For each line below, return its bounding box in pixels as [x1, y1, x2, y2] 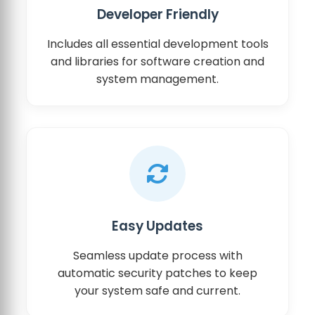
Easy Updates [112, 216, 203, 236]
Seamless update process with [72, 247, 243, 264]
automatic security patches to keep [58, 264, 257, 281]
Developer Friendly [96, 4, 219, 24]
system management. [96, 70, 219, 87]
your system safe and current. [75, 282, 240, 299]
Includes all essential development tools [46, 35, 269, 52]
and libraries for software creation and [51, 53, 264, 70]
